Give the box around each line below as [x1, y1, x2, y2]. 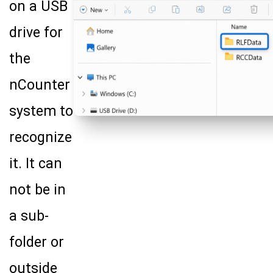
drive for [9, 24, 63, 41]
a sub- [9, 208, 49, 225]
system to [9, 103, 73, 120]
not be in [9, 182, 66, 199]
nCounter [9, 77, 70, 94]
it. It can [9, 155, 62, 172]
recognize [9, 129, 72, 146]
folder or [9, 234, 64, 251]
